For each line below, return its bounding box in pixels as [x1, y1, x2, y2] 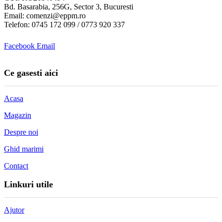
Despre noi [4, 127, 38, 136]
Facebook [4, 41, 35, 50]
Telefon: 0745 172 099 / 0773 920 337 [4, 20, 125, 29]
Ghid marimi [4, 144, 44, 153]
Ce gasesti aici [4, 67, 58, 78]
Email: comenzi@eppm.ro [4, 11, 86, 20]
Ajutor [4, 205, 24, 214]
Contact [4, 161, 28, 170]
